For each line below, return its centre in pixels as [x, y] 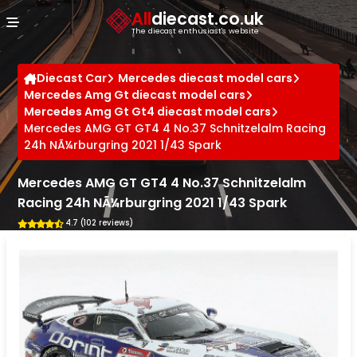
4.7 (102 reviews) [99, 223]
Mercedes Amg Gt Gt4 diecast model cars [148, 112]
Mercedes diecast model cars [206, 78]
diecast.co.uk [208, 18]
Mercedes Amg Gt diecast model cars [135, 95]
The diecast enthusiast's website [195, 30]
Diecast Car [72, 78]
